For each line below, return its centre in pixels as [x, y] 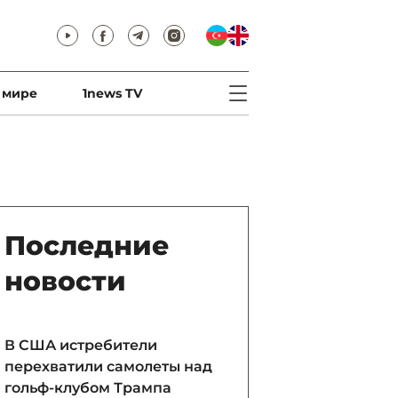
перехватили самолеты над [108, 366]
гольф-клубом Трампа [88, 388]
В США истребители [81, 345]
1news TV [112, 93]
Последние [87, 246]
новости [65, 281]
